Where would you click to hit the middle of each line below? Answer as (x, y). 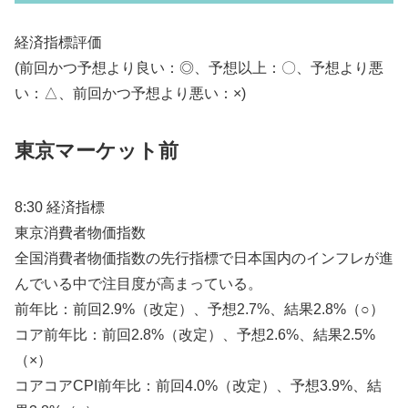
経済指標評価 (58, 43)
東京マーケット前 (97, 151)
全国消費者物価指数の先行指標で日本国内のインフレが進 (204, 258)
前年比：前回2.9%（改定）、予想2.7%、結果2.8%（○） (199, 309)
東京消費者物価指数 (80, 232)
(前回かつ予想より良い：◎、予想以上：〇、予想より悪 (199, 68)
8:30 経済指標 (60, 207)
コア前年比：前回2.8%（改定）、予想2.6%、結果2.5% (195, 334)
